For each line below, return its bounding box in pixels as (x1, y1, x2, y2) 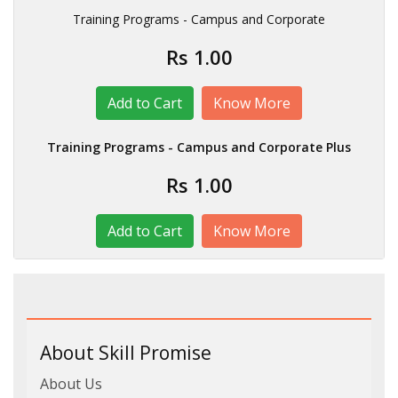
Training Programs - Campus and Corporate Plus (47, 139, 351, 155)
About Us (40, 374, 102, 394)
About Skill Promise (40, 340, 211, 365)
